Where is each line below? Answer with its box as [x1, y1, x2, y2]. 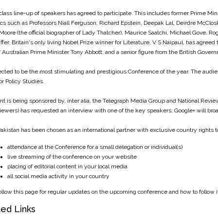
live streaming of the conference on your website [7, 153, 137, 160]
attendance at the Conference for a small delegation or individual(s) [7, 144, 182, 150]
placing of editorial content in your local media [7, 163, 127, 170]
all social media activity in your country [7, 173, 109, 180]
